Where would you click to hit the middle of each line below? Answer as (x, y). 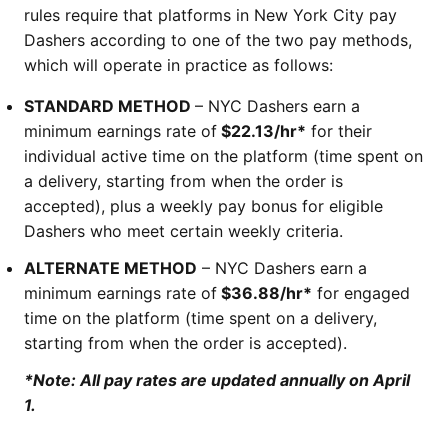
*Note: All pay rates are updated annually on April (217, 380)
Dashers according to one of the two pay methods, (218, 40)
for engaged (361, 293)
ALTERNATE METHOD (110, 268)
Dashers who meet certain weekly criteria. (183, 231)
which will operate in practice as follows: (178, 65)
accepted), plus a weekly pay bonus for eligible (203, 206)
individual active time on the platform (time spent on (223, 156)
